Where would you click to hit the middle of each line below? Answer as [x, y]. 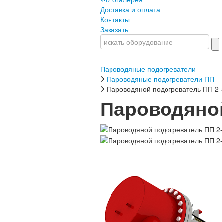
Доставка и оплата [130, 9]
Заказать [114, 29]
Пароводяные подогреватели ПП [160, 79]
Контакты [115, 19]
